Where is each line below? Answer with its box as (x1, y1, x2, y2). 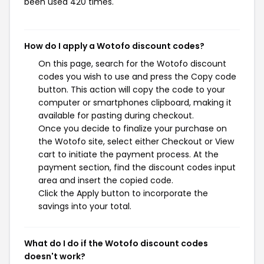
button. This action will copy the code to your (38, 84, 225, 95)
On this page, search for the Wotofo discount (38, 58, 226, 70)
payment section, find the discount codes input (38, 161, 236, 173)
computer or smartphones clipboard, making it (38, 97, 232, 108)
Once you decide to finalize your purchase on (38, 123, 227, 134)
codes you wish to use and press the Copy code (38, 71, 236, 82)
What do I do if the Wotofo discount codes (24, 237, 208, 249)
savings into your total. (38, 200, 131, 212)
